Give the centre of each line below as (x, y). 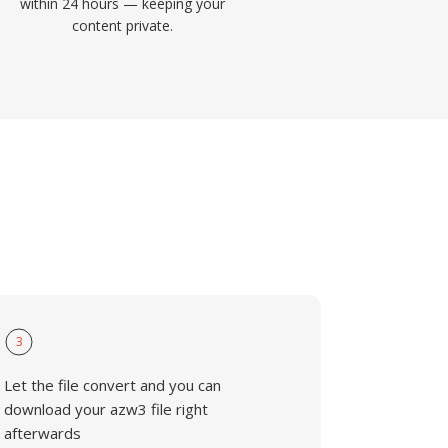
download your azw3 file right (106, 409)
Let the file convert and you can (113, 385)
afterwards (43, 433)
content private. (123, 25)
